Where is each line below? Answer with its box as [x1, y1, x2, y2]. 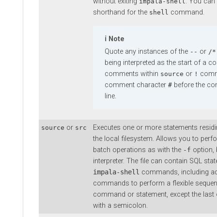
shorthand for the [93, 8, 149, 16]
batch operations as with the [93, 145, 183, 154]
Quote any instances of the [105, 47, 190, 56]
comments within [105, 69, 160, 78]
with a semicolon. [93, 201, 148, 210]
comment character [105, 80, 168, 89]
